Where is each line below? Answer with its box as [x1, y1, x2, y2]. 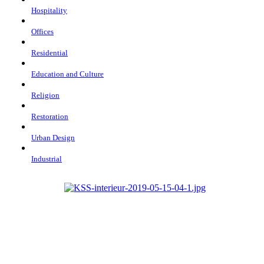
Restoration [31, 111, 68, 121]
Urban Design [31, 133, 75, 142]
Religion [31, 90, 60, 100]
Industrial [31, 154, 62, 163]
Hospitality [31, 5, 67, 15]
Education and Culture [31, 69, 104, 78]
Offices [31, 27, 54, 36]
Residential [31, 48, 68, 57]
